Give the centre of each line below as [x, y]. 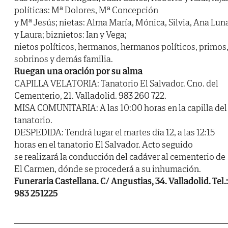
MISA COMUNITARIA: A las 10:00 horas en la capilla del [121, 108]
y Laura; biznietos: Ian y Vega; [70, 35]
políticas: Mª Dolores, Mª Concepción [86, 10]
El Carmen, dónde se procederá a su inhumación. [108, 169]
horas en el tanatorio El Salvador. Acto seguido [104, 145]
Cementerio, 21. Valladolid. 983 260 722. [90, 96]
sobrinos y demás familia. [64, 59]
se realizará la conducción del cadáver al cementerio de [120, 157]
